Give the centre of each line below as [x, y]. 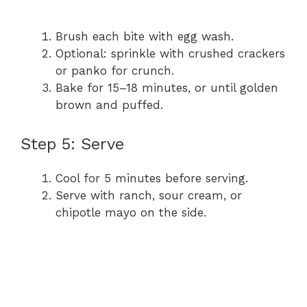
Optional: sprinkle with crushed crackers [170, 54]
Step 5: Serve [72, 144]
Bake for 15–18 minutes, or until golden [167, 88]
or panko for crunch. [115, 71]
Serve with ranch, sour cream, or [149, 195]
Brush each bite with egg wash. [145, 37]
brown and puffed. [109, 105]
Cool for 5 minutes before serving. [152, 178]
